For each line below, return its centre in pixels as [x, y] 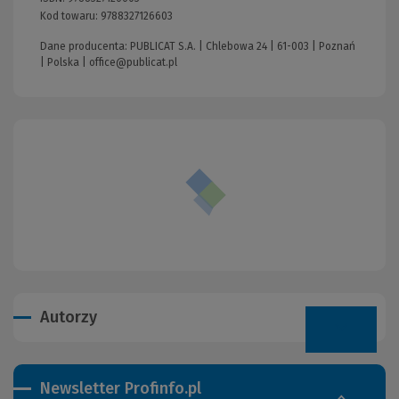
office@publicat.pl [133, 62]
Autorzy [69, 317]
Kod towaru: [70, 16]
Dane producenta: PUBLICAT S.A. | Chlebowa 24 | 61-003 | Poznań [198, 46]
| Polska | [65, 62]
